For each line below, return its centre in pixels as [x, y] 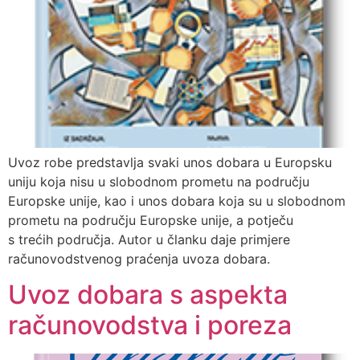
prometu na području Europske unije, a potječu [151, 220]
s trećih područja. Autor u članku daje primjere [149, 239]
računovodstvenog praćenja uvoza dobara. [139, 259]
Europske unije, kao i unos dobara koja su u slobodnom [177, 201]
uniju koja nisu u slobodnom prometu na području [159, 182]
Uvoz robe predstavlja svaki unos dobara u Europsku [170, 162]
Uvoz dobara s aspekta [148, 295]
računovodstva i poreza [150, 325]
